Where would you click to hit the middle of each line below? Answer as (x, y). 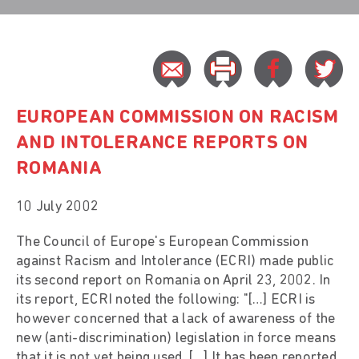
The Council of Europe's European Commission (162, 242)
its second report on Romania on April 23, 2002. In (173, 280)
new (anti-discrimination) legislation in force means (176, 338)
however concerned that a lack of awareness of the (176, 319)
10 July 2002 (57, 207)
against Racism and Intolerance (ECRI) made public (175, 261)
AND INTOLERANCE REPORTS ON (162, 143)
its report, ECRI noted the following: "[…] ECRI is (166, 300)
